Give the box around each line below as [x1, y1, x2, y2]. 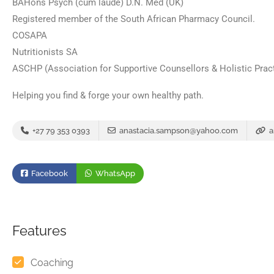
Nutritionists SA [12, 46, 78, 57]
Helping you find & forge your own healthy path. [12, 90, 204, 101]
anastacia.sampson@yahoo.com [119, 126, 238, 135]
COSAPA [12, 30, 47, 41]
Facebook [29, 169, 68, 178]
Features [12, 223, 67, 239]
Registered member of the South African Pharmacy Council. [12, 13, 255, 24]
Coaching [31, 257, 73, 268]
